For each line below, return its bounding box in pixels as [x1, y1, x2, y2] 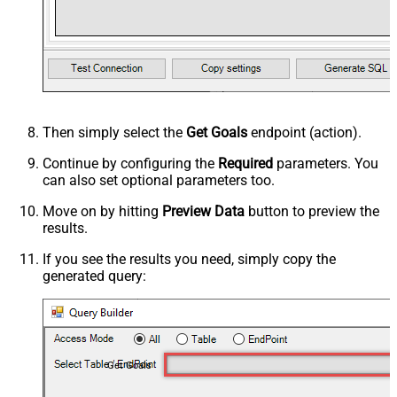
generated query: [43, 267, 146, 284]
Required [218, 154, 273, 172]
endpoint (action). [247, 123, 362, 141]
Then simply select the [43, 123, 186, 141]
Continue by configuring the [43, 154, 218, 172]
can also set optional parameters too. [43, 171, 275, 189]
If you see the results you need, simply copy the [43, 250, 336, 268]
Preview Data [162, 202, 245, 220]
